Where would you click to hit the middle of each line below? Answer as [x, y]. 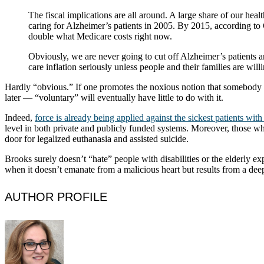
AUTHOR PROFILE [56, 197]
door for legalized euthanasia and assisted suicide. [97, 138]
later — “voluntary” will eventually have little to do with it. [114, 97]
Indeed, [20, 117]
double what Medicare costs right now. [100, 36]
